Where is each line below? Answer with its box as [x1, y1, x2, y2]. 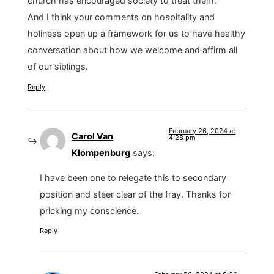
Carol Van [71, 130, 113, 141]
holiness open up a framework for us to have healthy [27, 28, 245, 39]
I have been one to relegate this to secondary [39, 172, 226, 183]
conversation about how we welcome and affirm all [27, 45, 237, 56]
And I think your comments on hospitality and [27, 12, 215, 23]
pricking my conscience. [39, 206, 139, 217]
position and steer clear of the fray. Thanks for [39, 189, 231, 200]
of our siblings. [27, 61, 88, 72]
